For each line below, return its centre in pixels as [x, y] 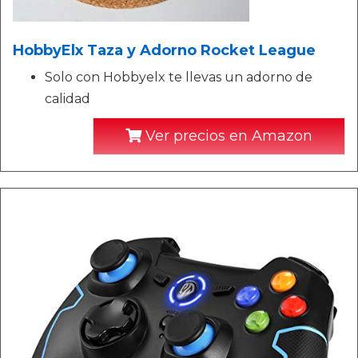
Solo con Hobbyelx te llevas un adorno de [179, 77]
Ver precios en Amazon [227, 135]
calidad [68, 98]
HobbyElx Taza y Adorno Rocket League [164, 50]
